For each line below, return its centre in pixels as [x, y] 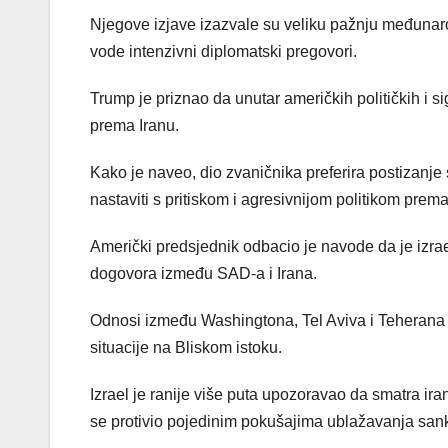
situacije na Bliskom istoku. [186, 348]
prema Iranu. [134, 126]
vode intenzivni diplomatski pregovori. [223, 52]
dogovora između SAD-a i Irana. [203, 274]
